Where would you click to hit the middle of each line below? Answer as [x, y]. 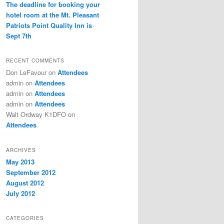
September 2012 [31, 172]
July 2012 [20, 193]
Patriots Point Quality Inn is [49, 25]
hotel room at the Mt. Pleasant [52, 14]
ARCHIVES [21, 150]
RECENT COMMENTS [35, 61]
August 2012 [25, 182]
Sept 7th [19, 35]
